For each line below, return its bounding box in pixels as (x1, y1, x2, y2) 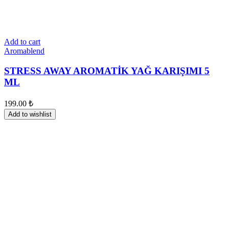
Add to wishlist (8, 110, 52, 118)
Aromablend (4, 47, 44, 56)
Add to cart (4, 37, 40, 47)
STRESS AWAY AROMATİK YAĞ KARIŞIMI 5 (4, 65, 210, 76)
